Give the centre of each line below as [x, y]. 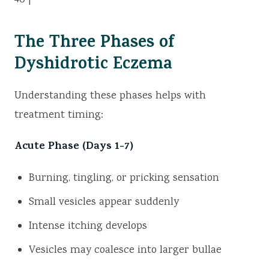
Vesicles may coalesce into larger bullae [125, 251]
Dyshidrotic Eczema [93, 66]
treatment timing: [59, 116]
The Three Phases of [95, 44]
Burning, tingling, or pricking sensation [124, 179]
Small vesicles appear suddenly [104, 203]
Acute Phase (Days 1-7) [74, 147]
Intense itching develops [88, 227]
